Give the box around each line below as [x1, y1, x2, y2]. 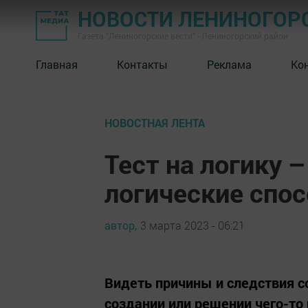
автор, [104, 217, 137, 232]
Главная [36, 56, 78, 71]
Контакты [117, 56, 168, 71]
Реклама [207, 56, 252, 71]
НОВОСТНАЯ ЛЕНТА [104, 115, 205, 130]
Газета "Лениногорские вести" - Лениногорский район [78, 30, 288, 41]
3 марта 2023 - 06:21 [140, 217, 245, 232]
